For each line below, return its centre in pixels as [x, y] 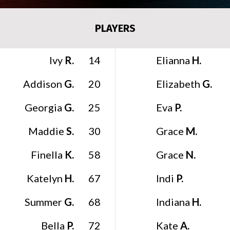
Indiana [173, 202]
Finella [47, 154]
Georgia [43, 107]
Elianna [173, 60]
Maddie [46, 131]
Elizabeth [178, 83]
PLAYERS [115, 28]
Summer [44, 202]
